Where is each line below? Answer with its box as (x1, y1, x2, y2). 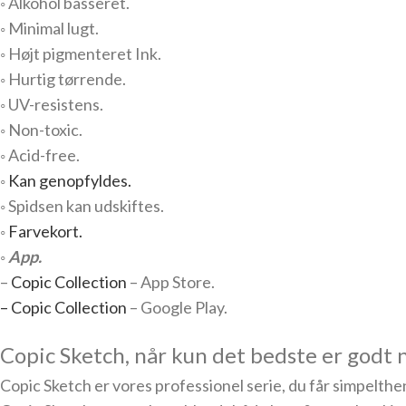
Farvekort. (8, 221, 82, 242)
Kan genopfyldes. (8, 170, 131, 191)
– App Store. (127, 272, 215, 293)
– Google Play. (127, 297, 227, 318)
